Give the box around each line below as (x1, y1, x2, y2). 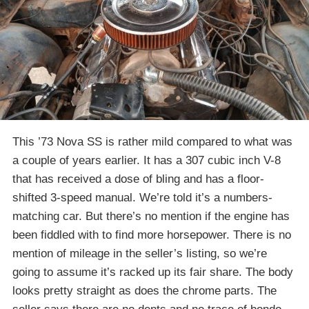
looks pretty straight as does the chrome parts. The (12, 283, 277, 297)
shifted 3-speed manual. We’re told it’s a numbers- (12, 190, 272, 204)
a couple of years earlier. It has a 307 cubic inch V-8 (12, 153, 281, 167)
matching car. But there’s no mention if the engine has (12, 209, 290, 223)
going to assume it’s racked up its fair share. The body (12, 265, 293, 279)
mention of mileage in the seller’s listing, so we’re (12, 246, 267, 260)
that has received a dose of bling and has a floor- (12, 172, 264, 186)
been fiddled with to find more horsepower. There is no (12, 228, 291, 241)
